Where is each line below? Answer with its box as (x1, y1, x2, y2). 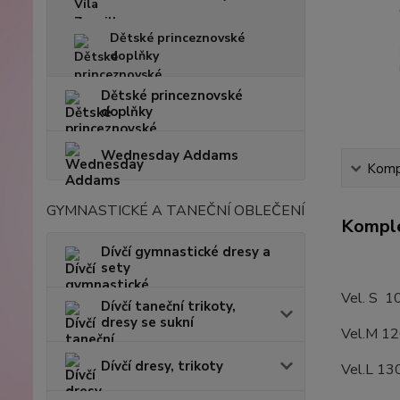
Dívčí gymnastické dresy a (101, 242, 271, 261)
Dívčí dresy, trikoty (101, 356, 223, 375)
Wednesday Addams (101, 146, 238, 164)
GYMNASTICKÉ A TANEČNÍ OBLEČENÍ (46, 200, 304, 221)
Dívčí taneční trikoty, (101, 296, 236, 315)
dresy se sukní (101, 312, 194, 331)
